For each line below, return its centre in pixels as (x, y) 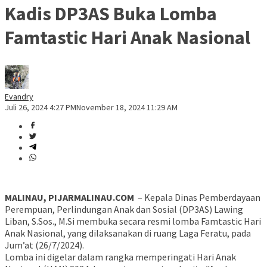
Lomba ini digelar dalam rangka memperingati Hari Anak (120, 257)
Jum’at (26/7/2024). (44, 245)
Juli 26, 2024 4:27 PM (41, 108)
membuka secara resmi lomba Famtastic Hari (168, 221)
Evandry (19, 97)
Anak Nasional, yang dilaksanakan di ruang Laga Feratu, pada (128, 233)
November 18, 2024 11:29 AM (127, 108)
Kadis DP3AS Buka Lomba (111, 13)
